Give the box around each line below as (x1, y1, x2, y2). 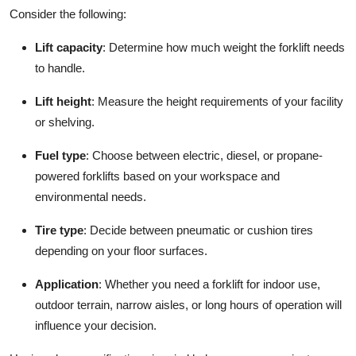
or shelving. (35, 115, 95, 130)
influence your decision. (35, 319, 157, 333)
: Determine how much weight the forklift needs (103, 41, 345, 55)
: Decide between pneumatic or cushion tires (83, 223, 313, 238)
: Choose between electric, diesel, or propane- (86, 149, 323, 163)
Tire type (35, 223, 83, 238)
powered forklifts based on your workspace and (35, 169, 280, 184)
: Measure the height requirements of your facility (91, 95, 343, 109)
